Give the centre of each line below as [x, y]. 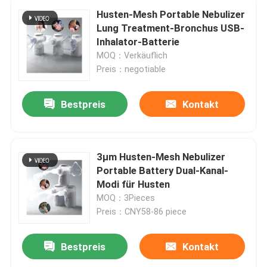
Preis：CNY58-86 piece [142, 211]
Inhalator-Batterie [138, 41]
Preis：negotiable [131, 69]
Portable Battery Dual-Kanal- [163, 170]
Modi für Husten [133, 184]
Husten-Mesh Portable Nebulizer [171, 14]
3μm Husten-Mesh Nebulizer [161, 156]
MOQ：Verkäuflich [132, 55]
